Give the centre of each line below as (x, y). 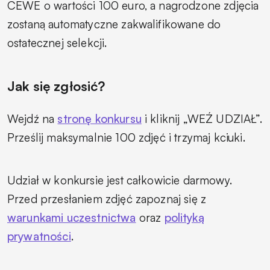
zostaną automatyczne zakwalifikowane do (114, 24)
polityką (184, 217)
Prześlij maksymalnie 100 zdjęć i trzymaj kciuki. (126, 137)
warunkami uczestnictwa (72, 217)
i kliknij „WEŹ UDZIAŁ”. (202, 118)
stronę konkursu (99, 118)
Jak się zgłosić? (56, 86)
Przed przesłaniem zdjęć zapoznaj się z (107, 199)
